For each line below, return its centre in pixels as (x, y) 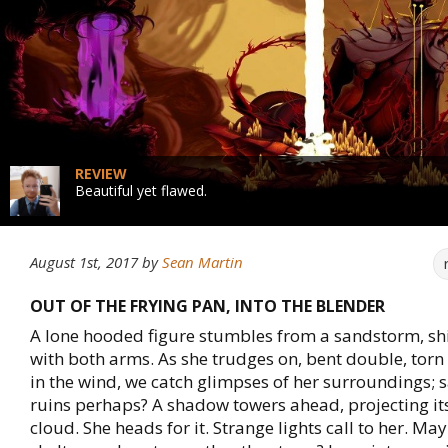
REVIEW (101, 173)
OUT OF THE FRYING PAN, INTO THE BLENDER (207, 306)
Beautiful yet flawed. (141, 190)
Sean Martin (202, 262)
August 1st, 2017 (84, 262)
